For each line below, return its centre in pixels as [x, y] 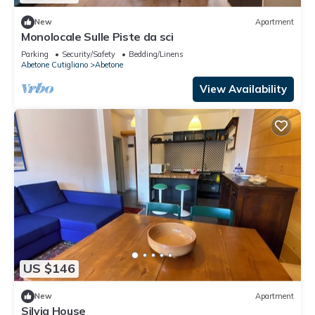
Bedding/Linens [156, 54]
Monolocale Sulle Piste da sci [97, 36]
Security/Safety [89, 54]
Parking [35, 54]
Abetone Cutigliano [54, 64]
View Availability [243, 89]
